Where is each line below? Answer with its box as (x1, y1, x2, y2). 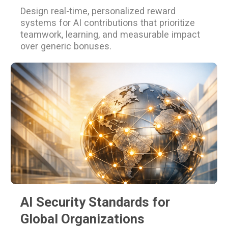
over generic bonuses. (20, 41, 112, 52)
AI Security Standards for (20, 194, 170, 210)
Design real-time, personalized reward (20, 6, 176, 17)
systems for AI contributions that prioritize (20, 17, 195, 28)
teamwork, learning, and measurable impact (20, 29, 201, 40)
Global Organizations (20, 211, 145, 227)
